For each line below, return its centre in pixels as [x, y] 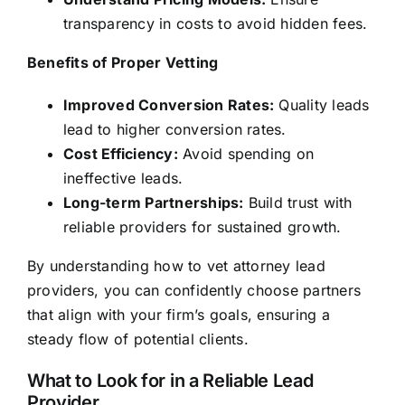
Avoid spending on [246, 154]
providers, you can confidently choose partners [194, 291]
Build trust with [298, 203]
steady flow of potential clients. [137, 339]
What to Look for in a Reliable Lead [170, 381]
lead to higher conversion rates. [174, 130]
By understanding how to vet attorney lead [176, 266]
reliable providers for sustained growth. [202, 227]
